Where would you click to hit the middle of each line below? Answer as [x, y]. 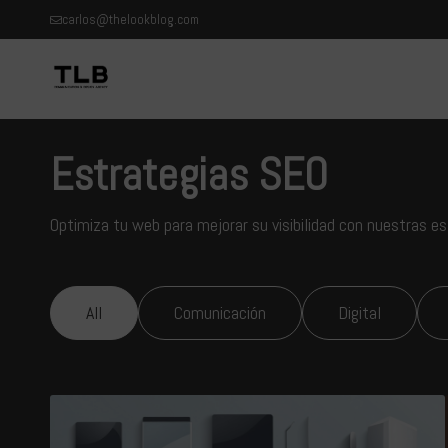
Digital [359, 312]
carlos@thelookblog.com [130, 19]
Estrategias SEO [189, 174]
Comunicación [220, 312]
